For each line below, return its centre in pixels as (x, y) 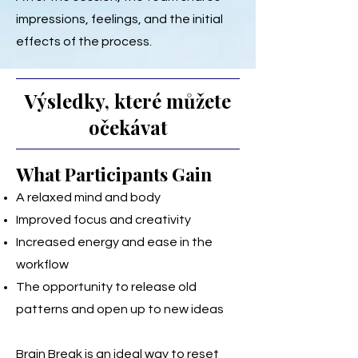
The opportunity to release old (106, 287)
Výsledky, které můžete (128, 101)
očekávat (128, 127)
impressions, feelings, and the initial (119, 19)
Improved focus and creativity (103, 220)
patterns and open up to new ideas (120, 309)
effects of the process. (84, 42)
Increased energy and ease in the (114, 242)
